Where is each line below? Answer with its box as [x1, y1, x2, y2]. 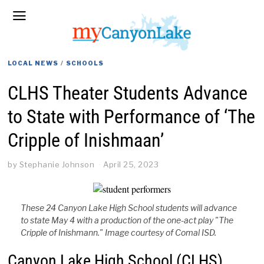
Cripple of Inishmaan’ [8, 129, 164, 151]
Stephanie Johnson [19, 159, 95, 169]
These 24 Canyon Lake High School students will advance [20, 202, 237, 213]
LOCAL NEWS [8, 60, 59, 67]
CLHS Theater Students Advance [8, 82, 248, 104]
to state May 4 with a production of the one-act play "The [20, 214, 233, 225]
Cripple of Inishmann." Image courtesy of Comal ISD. [20, 227, 216, 237]
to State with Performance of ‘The [8, 105, 256, 128]
